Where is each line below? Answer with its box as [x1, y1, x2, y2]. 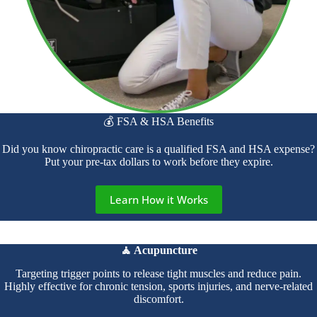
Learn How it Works [109, 192, 208, 207]
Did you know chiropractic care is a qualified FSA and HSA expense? [2, 143, 315, 156]
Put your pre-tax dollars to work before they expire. [44, 156, 273, 168]
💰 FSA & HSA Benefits [103, 115, 214, 128]
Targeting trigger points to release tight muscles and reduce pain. [16, 267, 301, 279]
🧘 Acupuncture [120, 243, 197, 256]
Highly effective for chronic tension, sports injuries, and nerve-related [4, 279, 313, 292]
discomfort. [133, 292, 184, 305]
